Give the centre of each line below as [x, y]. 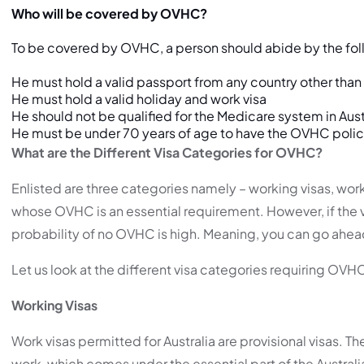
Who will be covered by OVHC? [109, 13]
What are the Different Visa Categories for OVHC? [167, 152]
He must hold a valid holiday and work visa [139, 98]
